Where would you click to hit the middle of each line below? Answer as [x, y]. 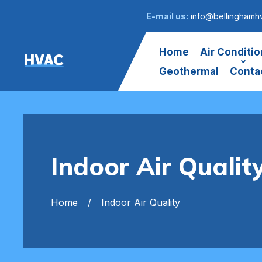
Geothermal [189, 71]
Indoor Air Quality [141, 202]
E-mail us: [167, 16]
